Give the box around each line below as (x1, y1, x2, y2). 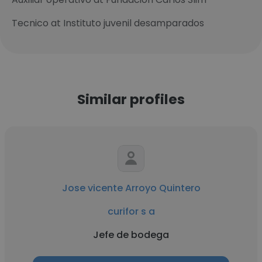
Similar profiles (77, 89, 185, 109)
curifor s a (107, 205, 155, 218)
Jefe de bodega (93, 228, 169, 242)
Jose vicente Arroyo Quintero (61, 181, 201, 195)
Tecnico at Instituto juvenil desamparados (12, 16, 204, 30)
